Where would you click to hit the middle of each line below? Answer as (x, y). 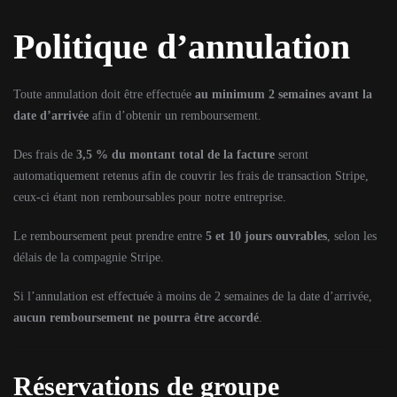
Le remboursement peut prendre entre (109, 236)
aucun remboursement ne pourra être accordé (136, 318)
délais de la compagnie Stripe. (89, 257)
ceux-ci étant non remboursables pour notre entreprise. (150, 197)
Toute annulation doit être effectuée (104, 94)
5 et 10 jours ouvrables (266, 236)
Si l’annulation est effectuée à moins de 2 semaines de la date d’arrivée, (193, 296)
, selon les (352, 236)
